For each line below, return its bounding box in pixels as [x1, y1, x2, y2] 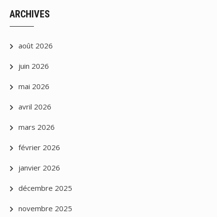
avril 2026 [18, 102, 51, 112]
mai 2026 [18, 81, 49, 92]
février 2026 [18, 142, 60, 153]
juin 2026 [18, 61, 49, 71]
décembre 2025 [18, 183, 72, 193]
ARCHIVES [10, 8, 50, 20]
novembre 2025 [18, 203, 72, 214]
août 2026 [18, 41, 53, 51]
